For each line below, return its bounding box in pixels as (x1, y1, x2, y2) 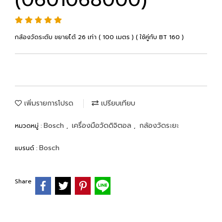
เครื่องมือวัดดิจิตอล (72, 120, 134, 131)
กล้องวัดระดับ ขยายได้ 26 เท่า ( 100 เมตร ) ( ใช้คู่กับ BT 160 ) (15, 33, 184, 42)
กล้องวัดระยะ (139, 120, 179, 131)
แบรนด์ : (15, 144, 39, 153)
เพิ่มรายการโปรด (22, 98, 73, 109)
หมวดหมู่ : (15, 121, 44, 130)
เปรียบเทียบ (99, 98, 135, 109)
